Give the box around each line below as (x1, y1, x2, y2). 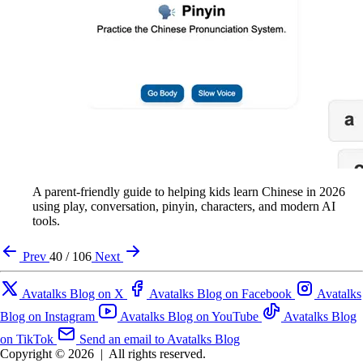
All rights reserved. (109, 347, 206, 361)
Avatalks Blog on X (22, 287, 124, 301)
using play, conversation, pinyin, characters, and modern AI (32, 199, 335, 214)
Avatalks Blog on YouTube (120, 310, 258, 324)
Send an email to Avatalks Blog (79, 332, 240, 347)
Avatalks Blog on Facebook (149, 287, 292, 301)
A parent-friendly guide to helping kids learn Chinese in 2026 (32, 185, 345, 199)
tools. (32, 214, 60, 228)
